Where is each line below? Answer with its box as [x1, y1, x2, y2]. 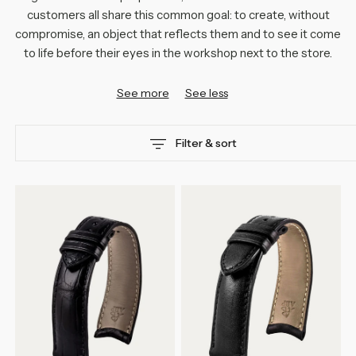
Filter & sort [175, 135, 237, 150]
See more [116, 85, 169, 100]
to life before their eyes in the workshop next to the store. [24, 44, 332, 60]
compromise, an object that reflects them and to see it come [15, 25, 341, 41]
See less [184, 85, 228, 100]
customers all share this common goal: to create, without [26, 6, 330, 22]
